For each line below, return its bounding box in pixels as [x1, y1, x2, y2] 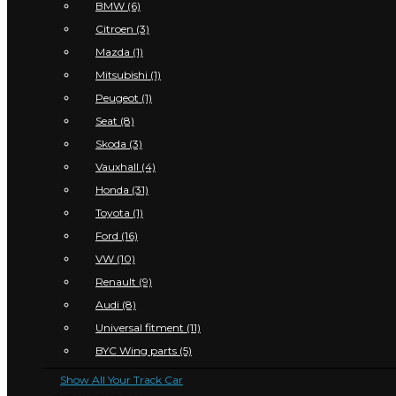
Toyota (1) [95, 206, 143, 219]
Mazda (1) [95, 45, 143, 58]
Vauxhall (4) [95, 160, 156, 173]
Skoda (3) [95, 137, 142, 150]
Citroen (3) [95, 22, 149, 35]
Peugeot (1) [95, 91, 152, 104]
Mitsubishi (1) [95, 68, 161, 81]
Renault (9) [95, 275, 152, 288]
